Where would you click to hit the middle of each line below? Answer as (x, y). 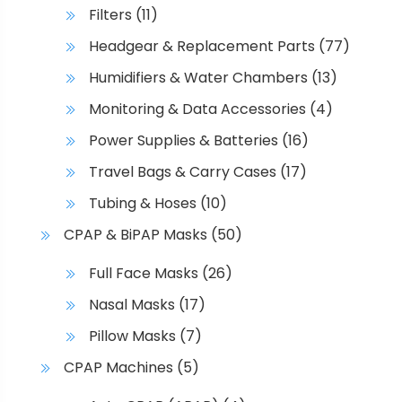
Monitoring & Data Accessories (197, 109)
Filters (110, 15)
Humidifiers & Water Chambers (198, 78)
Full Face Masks (144, 274)
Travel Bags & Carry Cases (183, 172)
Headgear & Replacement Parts (202, 47)
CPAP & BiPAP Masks (135, 235)
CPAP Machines (118, 368)
